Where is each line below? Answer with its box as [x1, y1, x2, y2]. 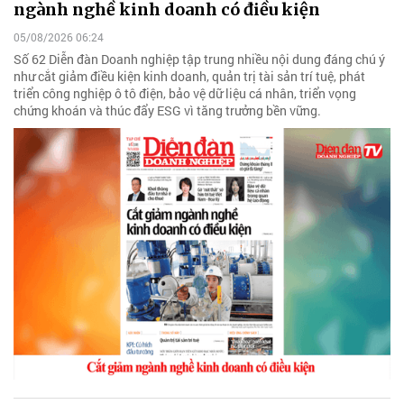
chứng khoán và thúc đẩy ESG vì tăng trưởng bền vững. [14, 102, 321, 120]
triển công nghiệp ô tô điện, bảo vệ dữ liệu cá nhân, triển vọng [14, 85, 356, 103]
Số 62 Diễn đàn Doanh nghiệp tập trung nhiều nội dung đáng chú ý [14, 50, 385, 69]
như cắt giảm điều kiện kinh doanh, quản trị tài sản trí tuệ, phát [14, 68, 365, 86]
